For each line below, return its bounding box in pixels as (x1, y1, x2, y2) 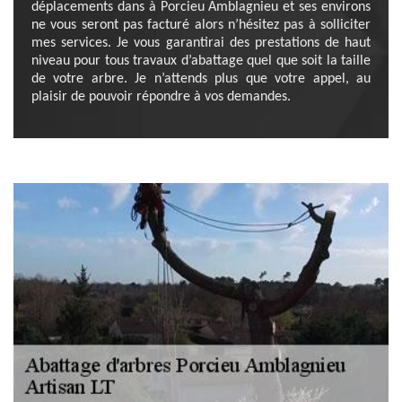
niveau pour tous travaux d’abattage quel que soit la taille (31, 54, 371, 68)
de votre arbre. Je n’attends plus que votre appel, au (31, 72, 371, 86)
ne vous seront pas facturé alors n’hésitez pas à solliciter (31, 18, 371, 32)
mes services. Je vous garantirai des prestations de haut (31, 36, 371, 50)
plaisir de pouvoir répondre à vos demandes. (31, 90, 291, 104)
